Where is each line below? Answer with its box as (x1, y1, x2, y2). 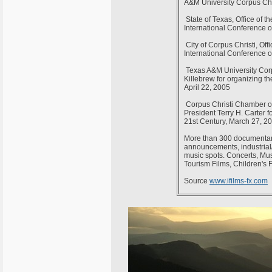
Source (184, 176, 209, 185)
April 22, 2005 (184, 83, 230, 92)
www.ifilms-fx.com (209, 176, 268, 185)
